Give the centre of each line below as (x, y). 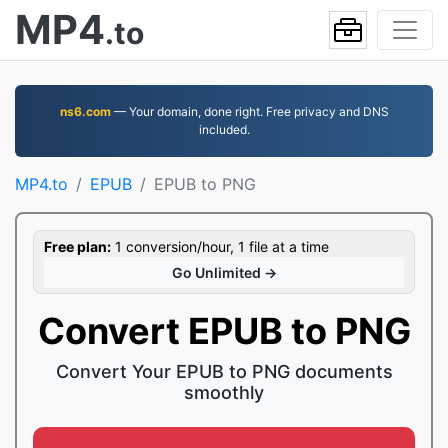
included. (224, 129)
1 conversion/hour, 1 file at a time (220, 246)
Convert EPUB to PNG (224, 331)
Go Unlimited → (224, 272)
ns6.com (85, 111)
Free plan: (77, 246)
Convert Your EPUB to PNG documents (224, 371)
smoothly (224, 392)
